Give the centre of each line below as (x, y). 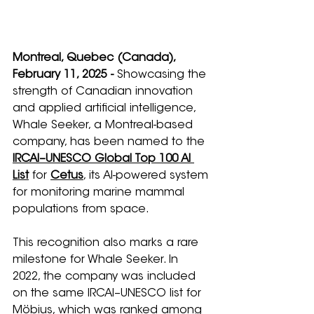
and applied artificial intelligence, (106, 108)
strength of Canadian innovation (104, 91)
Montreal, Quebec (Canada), (96, 58)
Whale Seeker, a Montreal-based (104, 125)
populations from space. (81, 209)
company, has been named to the (110, 142)
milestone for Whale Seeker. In (97, 260)
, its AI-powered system (148, 176)
